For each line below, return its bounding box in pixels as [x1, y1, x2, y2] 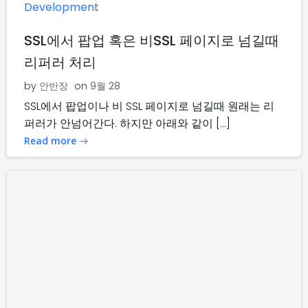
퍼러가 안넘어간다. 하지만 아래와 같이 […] [24, 115, 230, 132]
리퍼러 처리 [24, 53, 96, 73]
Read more [24, 134, 76, 148]
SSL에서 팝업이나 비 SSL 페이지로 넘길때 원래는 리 [24, 98, 274, 115]
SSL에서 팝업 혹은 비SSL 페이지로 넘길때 [24, 31, 279, 51]
